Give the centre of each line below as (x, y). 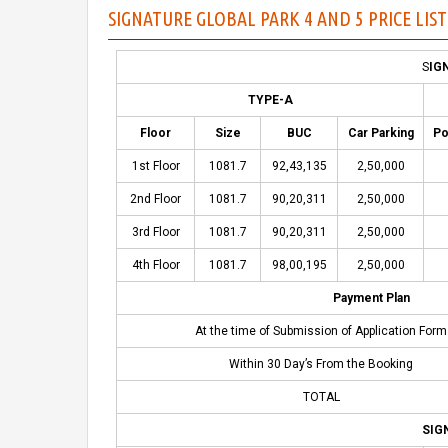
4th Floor (155, 265)
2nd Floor (156, 199)
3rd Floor (155, 232)
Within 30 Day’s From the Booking (321, 364)
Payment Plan (372, 298)
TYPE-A (270, 100)
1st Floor (155, 166)
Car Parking (380, 133)
